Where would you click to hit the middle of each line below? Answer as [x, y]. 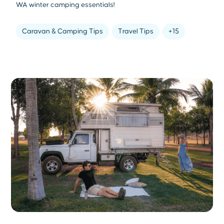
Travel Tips [136, 31]
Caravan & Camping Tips [63, 31]
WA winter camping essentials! [66, 5]
